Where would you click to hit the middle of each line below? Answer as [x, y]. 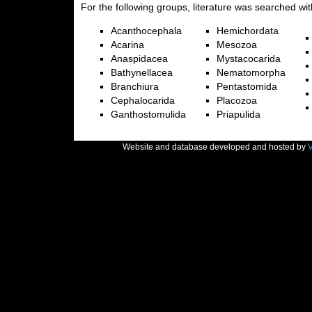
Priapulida [238, 114]
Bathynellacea [141, 72]
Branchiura [134, 86]
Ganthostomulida [148, 114]
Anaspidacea [139, 58]
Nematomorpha [251, 72]
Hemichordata [247, 31]
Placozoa [236, 100]
